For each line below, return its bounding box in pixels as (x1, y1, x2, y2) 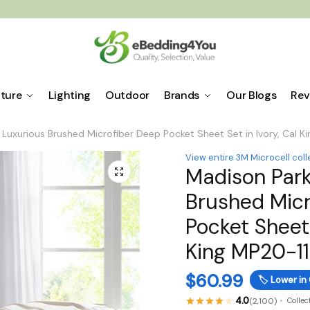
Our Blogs (226, 88, 277, 102)
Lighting (48, 88, 91, 102)
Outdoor (105, 88, 149, 102)
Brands (163, 88, 200, 102)
